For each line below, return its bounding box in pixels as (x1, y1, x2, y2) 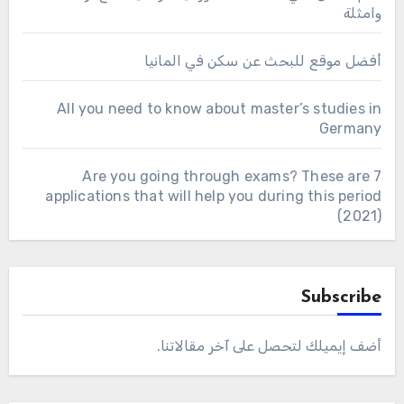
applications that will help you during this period (45, 187, 382, 205)
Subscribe (301, 288, 382, 307)
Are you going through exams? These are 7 (82, 167, 382, 185)
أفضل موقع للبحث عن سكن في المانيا (143, 51, 382, 69)
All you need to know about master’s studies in (57, 99, 382, 117)
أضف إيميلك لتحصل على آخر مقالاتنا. (157, 336, 382, 354)
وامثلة (344, 4, 382, 22)
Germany (319, 119, 382, 137)
